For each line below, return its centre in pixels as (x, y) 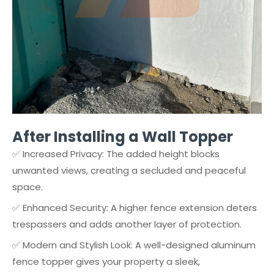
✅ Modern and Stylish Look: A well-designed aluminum (134, 245)
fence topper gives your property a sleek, (106, 261)
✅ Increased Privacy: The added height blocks (116, 154)
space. (28, 187)
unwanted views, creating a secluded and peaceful (129, 170)
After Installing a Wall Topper (123, 137)
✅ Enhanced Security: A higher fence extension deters (135, 208)
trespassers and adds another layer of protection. (127, 224)
